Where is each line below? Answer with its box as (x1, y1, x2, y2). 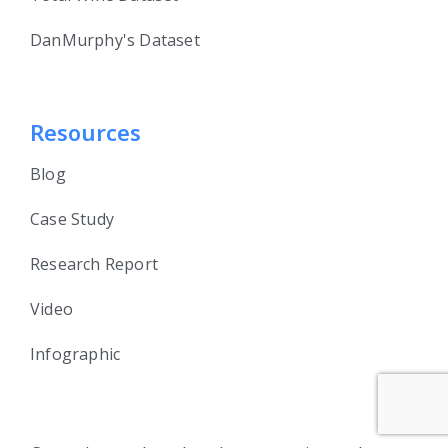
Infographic (30, 343, 121, 366)
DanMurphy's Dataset (30, 29, 200, 52)
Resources (30, 117, 141, 148)
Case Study (30, 208, 114, 231)
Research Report (30, 253, 158, 276)
